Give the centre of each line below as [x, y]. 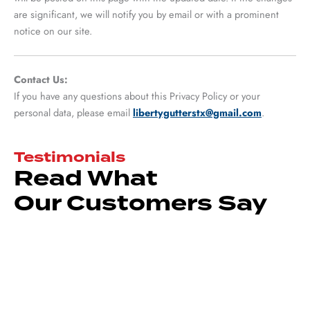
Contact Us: [41, 79]
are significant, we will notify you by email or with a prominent [146, 14]
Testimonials [70, 157]
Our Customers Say [140, 202]
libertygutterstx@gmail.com [197, 112]
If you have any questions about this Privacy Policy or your [137, 95]
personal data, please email [73, 112]
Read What [86, 177]
